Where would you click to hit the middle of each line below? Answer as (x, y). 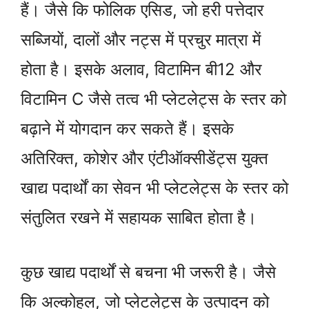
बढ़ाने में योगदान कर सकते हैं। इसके (127, 129)
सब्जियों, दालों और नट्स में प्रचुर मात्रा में (141, 40)
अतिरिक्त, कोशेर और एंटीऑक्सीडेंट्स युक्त (144, 159)
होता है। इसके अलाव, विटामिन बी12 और (141, 70)
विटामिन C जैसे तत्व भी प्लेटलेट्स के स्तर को (153, 99)
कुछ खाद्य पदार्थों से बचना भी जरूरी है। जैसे (148, 272)
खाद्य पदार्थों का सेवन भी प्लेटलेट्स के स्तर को (154, 188)
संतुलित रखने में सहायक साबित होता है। (139, 218)
